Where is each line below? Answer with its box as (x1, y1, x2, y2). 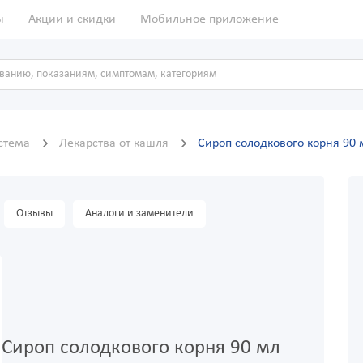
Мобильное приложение (140, 13, 279, 26)
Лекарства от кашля (59, 137, 172, 151)
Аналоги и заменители (85, 207, 194, 220)
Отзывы (16, 207, 53, 220)
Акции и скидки (28, 13, 116, 26)
